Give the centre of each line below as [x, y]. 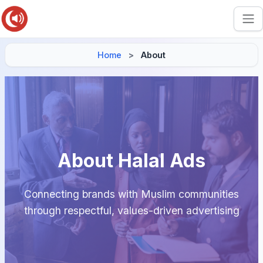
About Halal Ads [131, 161]
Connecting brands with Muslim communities [131, 194]
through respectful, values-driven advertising [131, 210]
